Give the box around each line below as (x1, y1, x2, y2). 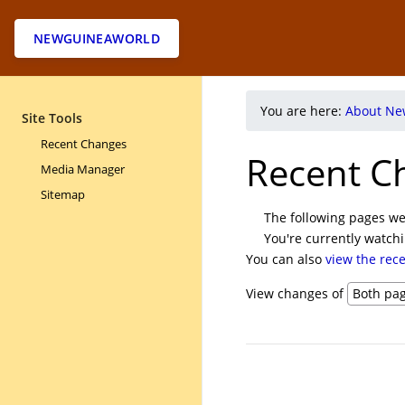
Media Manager (41, 161, 125, 177)
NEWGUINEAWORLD (33, 29, 160, 47)
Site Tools (22, 109, 82, 127)
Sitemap (41, 186, 85, 202)
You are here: (260, 102, 345, 119)
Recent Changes (41, 136, 127, 152)
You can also (246, 250, 325, 268)
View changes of (246, 285, 344, 303)
